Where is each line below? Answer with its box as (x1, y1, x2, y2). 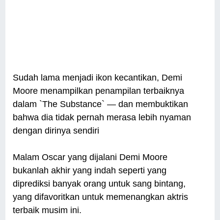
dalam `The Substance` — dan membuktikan (13, 99, 189, 110)
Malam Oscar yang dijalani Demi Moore (13, 152, 168, 163)
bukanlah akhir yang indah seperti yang (13, 165, 167, 176)
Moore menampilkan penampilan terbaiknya (13, 86, 185, 96)
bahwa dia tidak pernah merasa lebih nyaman (13, 112, 192, 123)
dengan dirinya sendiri (13, 126, 100, 136)
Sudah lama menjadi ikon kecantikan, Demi (13, 73, 183, 83)
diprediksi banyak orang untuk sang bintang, (13, 179, 186, 189)
